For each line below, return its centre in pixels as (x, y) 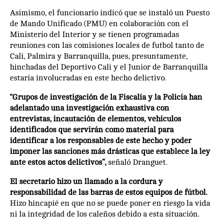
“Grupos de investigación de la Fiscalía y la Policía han (106, 97)
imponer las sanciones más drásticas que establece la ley (110, 152)
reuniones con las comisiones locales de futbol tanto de (107, 46)
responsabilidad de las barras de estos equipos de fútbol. (109, 193)
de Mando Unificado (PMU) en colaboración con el (99, 24)
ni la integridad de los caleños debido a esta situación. (105, 214)
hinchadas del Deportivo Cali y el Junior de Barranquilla (109, 67)
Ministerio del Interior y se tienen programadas (94, 35)
